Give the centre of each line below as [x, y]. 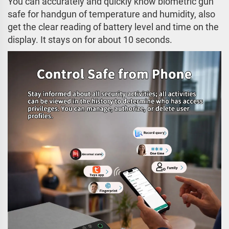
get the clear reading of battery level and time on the [113, 27]
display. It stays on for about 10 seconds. [90, 39]
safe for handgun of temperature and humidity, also [111, 14]
